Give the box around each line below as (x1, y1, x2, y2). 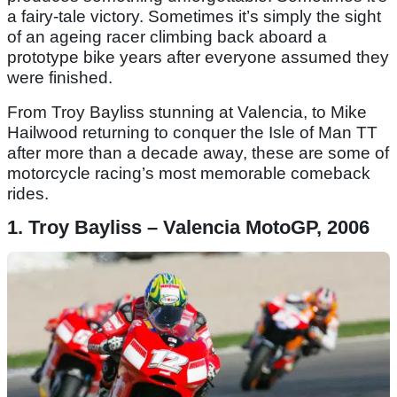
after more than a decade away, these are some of (7, 144, 389, 163)
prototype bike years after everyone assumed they (7, 48, 389, 67)
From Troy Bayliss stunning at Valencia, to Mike (7, 103, 367, 122)
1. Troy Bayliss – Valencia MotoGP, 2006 (7, 216, 370, 239)
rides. (7, 184, 49, 204)
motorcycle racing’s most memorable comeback (7, 164, 370, 183)
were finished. (7, 68, 113, 88)
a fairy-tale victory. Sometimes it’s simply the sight (7, 7, 381, 27)
